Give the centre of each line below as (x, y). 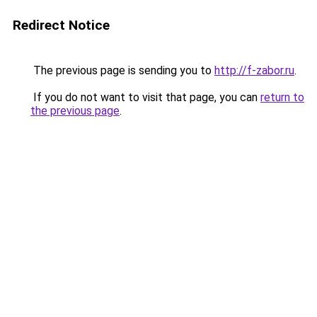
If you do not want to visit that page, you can (145, 97)
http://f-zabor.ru (254, 70)
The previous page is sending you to (122, 70)
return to (282, 97)
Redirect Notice (61, 25)
